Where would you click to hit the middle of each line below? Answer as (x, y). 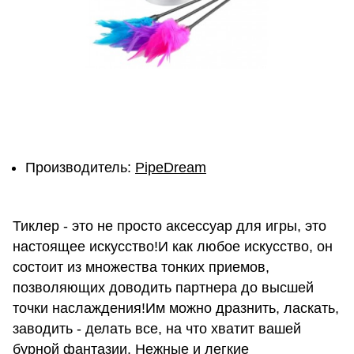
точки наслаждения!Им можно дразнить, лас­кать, (176, 308)
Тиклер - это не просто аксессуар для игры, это (169, 226)
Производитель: (80, 168)
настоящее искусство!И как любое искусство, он (173, 247)
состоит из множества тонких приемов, (141, 267)
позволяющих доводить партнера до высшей (163, 288)
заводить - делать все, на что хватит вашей (157, 329)
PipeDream (171, 168)
